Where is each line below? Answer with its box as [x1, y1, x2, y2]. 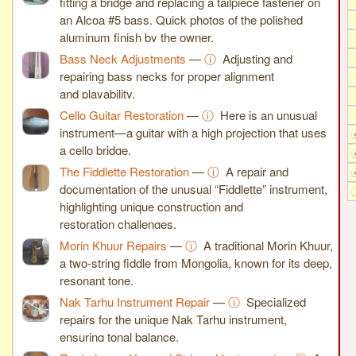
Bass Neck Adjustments [60, 49, 186, 67]
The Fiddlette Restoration [60, 162, 189, 180]
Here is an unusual [220, 106, 317, 123]
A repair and [226, 162, 288, 180]
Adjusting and [222, 49, 292, 67]
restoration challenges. [60, 215, 176, 232]
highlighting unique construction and [60, 197, 243, 215]
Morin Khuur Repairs [60, 236, 167, 253]
